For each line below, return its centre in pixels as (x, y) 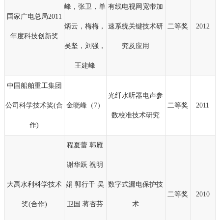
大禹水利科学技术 (34, 185)
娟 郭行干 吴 (85, 185)
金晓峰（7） (85, 106)
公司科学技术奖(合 (34, 106)
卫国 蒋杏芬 (85, 204)
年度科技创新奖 (34, 36)
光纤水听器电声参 (136, 96)
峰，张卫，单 (85, 7)
